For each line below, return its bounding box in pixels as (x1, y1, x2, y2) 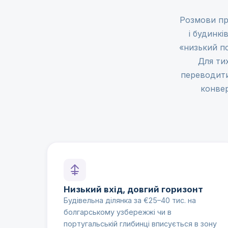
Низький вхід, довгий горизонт (64, 184, 203, 195)
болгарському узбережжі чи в (64, 208, 172, 217)
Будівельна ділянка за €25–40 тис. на (64, 196, 196, 205)
